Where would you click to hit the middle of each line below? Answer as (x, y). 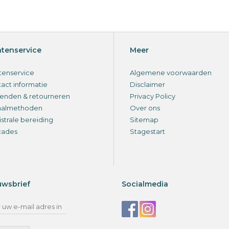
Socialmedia (145, 184)
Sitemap (144, 120)
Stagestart (147, 132)
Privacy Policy (153, 96)
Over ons (145, 108)
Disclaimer (147, 85)
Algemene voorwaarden (171, 73)
